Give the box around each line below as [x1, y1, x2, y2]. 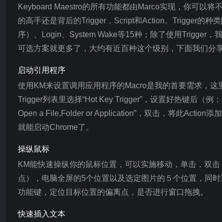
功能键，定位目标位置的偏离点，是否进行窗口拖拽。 [18, 188, 208, 196]
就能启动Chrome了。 [18, 123, 94, 131]
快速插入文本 [18, 210, 65, 218]
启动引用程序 [18, 66, 65, 74]
